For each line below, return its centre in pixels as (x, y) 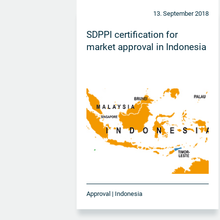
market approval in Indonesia (147, 47)
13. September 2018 (181, 13)
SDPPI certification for (132, 34)
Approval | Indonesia (115, 193)
